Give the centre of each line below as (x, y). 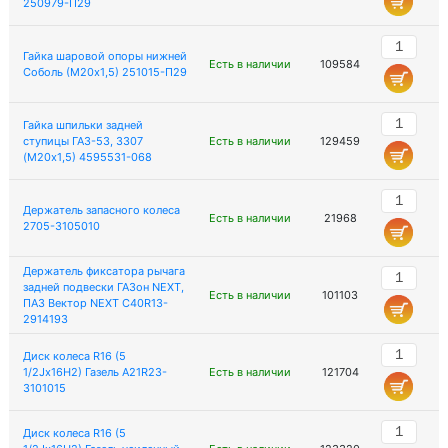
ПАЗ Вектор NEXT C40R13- (95, 303)
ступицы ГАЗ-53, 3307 (82, 141)
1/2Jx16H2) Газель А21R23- (94, 372)
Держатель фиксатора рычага (103, 271)
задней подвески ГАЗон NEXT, (103, 287)
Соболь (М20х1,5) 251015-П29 (104, 72)
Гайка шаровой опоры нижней (104, 56)
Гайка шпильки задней (82, 125)
